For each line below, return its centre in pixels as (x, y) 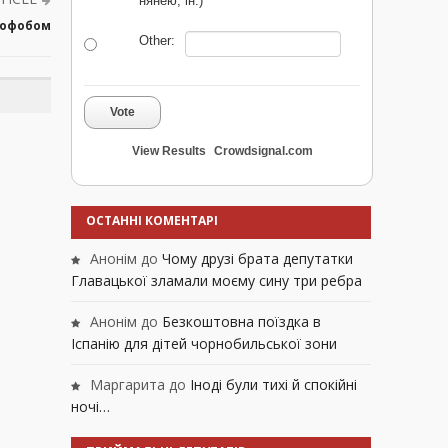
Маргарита (127, 385)
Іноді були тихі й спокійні (273, 385)
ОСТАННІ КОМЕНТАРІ (152, 221)
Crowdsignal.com (263, 151)
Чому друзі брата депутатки (257, 259)
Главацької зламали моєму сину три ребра (216, 281)
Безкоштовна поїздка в (241, 322)
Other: (157, 41)
